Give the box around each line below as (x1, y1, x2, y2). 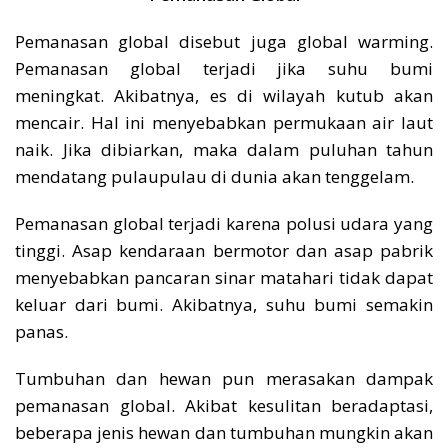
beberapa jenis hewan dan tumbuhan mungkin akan (15, 421, 433, 445)
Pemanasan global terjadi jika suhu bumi (15, 57, 433, 81)
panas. (15, 320, 68, 344)
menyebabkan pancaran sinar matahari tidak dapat (15, 266, 433, 290)
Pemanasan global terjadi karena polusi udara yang (15, 212, 433, 236)
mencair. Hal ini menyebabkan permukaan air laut (15, 111, 433, 135)
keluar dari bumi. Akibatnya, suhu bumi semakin (15, 293, 433, 317)
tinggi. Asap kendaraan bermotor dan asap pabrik (15, 239, 433, 263)
